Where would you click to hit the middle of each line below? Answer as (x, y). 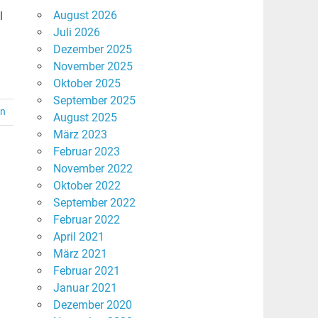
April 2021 (78, 237)
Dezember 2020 (92, 305)
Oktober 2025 (87, 84)
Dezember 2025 (92, 50)
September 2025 (94, 101)
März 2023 (80, 135)
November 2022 (93, 169)
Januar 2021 (85, 288)
